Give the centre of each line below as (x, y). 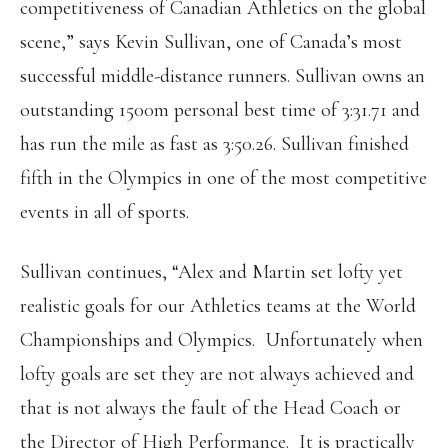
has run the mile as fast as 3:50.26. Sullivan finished (214, 144)
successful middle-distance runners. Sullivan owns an (222, 76)
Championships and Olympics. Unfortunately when (221, 340)
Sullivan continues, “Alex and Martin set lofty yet (211, 272)
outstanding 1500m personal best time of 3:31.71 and (220, 110)
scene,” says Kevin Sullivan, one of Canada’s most (211, 42)
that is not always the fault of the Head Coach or (210, 408)
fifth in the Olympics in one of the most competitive (223, 178)
